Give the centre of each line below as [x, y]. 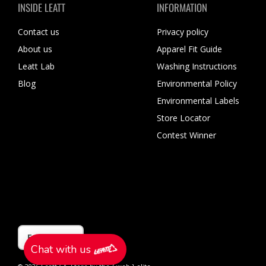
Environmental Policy [197, 84]
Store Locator [184, 118]
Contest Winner [187, 135]
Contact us [39, 32]
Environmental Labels [198, 101]
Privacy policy [183, 32]
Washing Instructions [197, 66]
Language [32, 229]
